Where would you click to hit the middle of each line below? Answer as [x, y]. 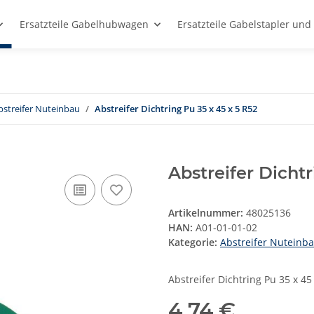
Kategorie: [194, 243]
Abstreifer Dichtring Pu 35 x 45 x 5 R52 [176, 109]
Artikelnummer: [207, 213]
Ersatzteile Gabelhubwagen [84, 24]
